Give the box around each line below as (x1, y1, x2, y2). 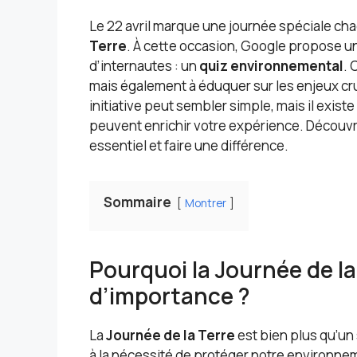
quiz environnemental (199, 57, 343, 76)
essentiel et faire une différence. (89, 136, 288, 155)
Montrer (185, 196, 226, 211)
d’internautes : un (89, 57, 199, 76)
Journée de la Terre (106, 326, 235, 345)
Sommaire (104, 193, 171, 212)
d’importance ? (89, 280, 250, 312)
